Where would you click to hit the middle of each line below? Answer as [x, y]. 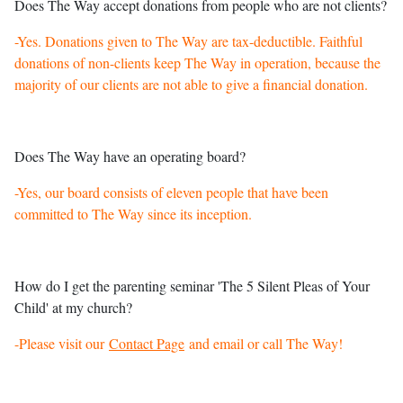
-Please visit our [62, 344]
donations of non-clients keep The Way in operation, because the [197, 63]
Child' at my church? [73, 308]
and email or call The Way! [264, 344]
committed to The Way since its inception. [133, 214]
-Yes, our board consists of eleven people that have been [171, 193]
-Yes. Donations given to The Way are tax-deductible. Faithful [188, 41]
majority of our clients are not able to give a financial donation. [191, 85]
